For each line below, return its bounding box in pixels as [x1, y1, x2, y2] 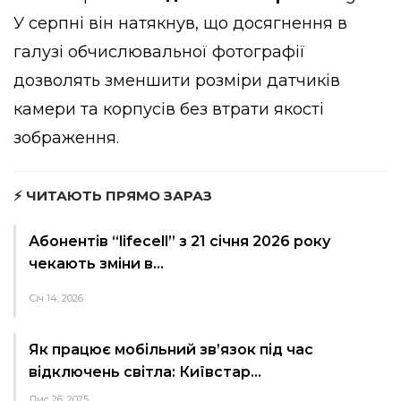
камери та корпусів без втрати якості [13, 98, 324, 119]
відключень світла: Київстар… [29, 363, 261, 380]
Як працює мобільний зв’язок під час [29, 340, 313, 358]
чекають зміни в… [29, 254, 164, 272]
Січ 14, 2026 [29, 291, 83, 304]
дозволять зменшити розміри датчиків [13, 70, 340, 90]
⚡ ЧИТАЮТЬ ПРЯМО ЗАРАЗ [13, 186, 212, 204]
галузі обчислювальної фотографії [13, 41, 305, 62]
